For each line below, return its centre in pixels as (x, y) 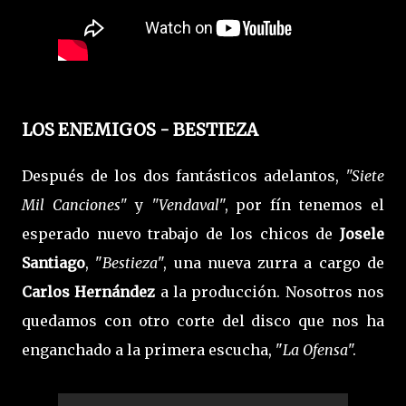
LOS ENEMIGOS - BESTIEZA (140, 130)
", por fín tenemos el (302, 205)
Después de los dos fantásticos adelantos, (184, 176)
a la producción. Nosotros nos (270, 292)
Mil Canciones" (74, 205)
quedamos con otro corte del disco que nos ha (203, 321)
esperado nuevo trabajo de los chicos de (181, 234)
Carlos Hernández (89, 292)
